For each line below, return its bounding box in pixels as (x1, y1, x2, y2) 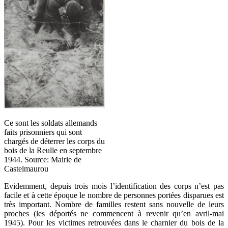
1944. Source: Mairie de (4, 155, 81, 164)
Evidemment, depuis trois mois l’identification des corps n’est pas (4, 182, 224, 191)
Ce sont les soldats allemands (4, 119, 97, 128)
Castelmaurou (4, 164, 48, 174)
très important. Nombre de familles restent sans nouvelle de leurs (4, 200, 224, 209)
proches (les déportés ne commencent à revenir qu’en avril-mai (4, 209, 224, 218)
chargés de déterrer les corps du (4, 137, 105, 146)
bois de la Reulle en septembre (4, 146, 102, 155)
